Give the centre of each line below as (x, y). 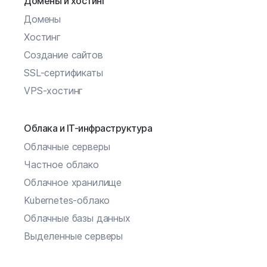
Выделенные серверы (74, 236)
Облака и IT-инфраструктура (88, 128)
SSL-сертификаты (63, 73)
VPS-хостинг (54, 91)
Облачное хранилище (73, 182)
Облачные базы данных (77, 218)
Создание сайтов (63, 55)
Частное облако (61, 164)
